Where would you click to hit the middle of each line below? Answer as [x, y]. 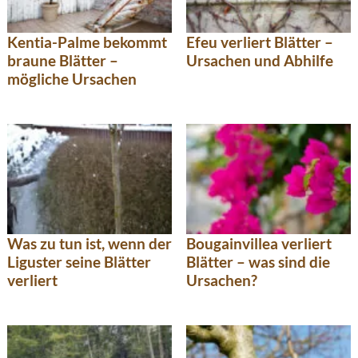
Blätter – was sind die [258, 261]
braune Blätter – [63, 60]
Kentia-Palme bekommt [87, 42]
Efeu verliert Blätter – [260, 42]
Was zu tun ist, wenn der [89, 243]
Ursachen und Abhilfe [260, 60]
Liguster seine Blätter [79, 261]
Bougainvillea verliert [259, 243]
